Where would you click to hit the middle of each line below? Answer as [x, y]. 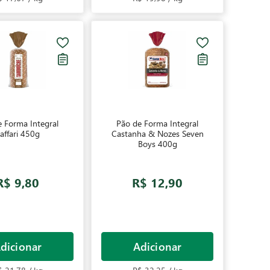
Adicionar [157, 246]
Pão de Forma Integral [157, 123]
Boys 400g [157, 144]
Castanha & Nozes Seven [157, 133]
